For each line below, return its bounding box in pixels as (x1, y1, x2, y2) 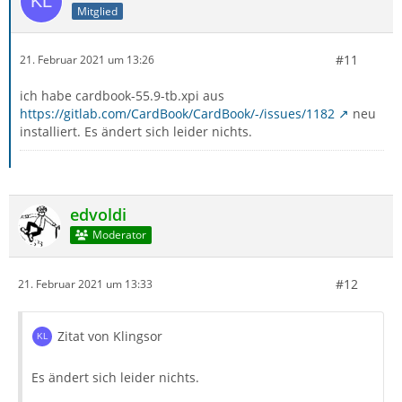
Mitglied (77, 3, 118, 19)
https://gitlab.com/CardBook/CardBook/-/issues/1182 (20, 104, 335, 122)
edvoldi (70, 203, 127, 225)
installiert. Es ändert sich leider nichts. (20, 122, 252, 140)
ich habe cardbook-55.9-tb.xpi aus (20, 86, 224, 104)
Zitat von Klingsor (57, 327, 162, 345)
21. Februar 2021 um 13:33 (18, 276, 153, 293)
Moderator (92, 227, 146, 243)
